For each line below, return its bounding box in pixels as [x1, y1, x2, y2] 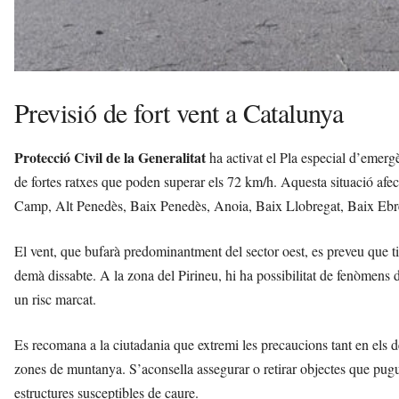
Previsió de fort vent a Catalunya [14, 94, 344, 130]
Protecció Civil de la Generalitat [14, 146, 206, 167]
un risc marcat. [14, 289, 96, 308]
